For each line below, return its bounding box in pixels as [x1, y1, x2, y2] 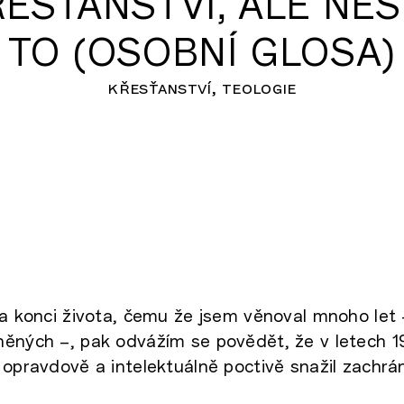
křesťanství [107, 77, 212, 98]
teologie [222, 77, 297, 98]
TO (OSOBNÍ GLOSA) [8, 28, 396, 73]
